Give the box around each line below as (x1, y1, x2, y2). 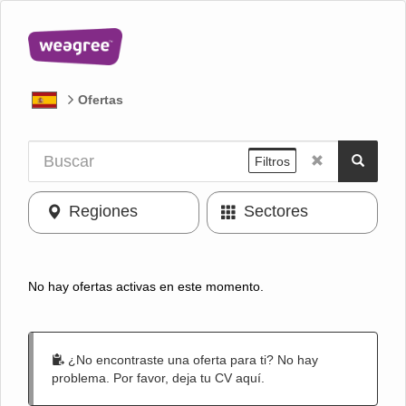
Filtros (255, 154, 290, 169)
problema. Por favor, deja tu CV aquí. (52, 371, 265, 385)
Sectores (244, 202, 308, 220)
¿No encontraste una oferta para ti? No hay (64, 353, 318, 367)
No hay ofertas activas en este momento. (28, 279, 264, 294)
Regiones (69, 202, 138, 220)
